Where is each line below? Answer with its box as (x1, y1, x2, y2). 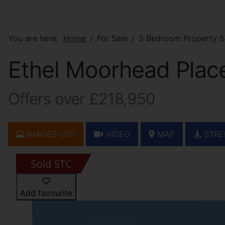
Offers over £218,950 (8, 89, 155, 108)
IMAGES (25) (24, 129, 75, 139)
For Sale (97, 33, 128, 43)
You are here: (8, 33, 63, 43)
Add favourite (20, 188, 72, 198)
